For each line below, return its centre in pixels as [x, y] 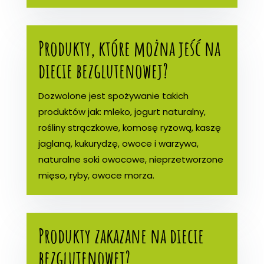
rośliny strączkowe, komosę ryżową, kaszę [129, 127]
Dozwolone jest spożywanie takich [113, 95]
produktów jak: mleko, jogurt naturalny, [122, 111]
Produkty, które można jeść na [129, 48]
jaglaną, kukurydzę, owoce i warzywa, [118, 143]
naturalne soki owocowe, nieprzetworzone [131, 159]
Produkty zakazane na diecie [121, 235]
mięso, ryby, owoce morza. [96, 175]
